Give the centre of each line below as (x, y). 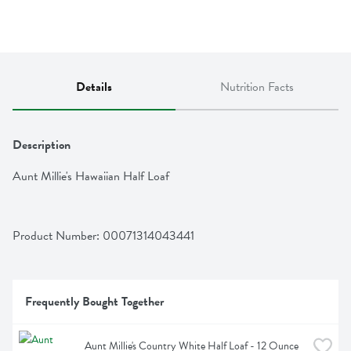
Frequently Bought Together (94, 302)
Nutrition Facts (257, 87)
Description (42, 145)
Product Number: (58, 236)
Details (94, 87)
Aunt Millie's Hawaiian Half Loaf (91, 177)
